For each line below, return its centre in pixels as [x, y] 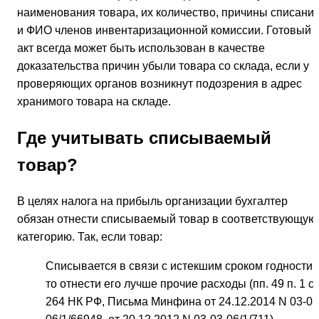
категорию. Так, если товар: [90, 237]
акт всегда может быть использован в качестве [141, 48]
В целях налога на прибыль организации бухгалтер [152, 202]
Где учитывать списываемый [144, 137]
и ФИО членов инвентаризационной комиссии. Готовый [164, 30]
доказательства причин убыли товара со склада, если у [163, 66]
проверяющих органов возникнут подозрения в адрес [159, 83]
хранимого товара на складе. [94, 101]
